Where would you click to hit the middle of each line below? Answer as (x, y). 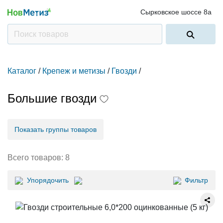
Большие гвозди (52, 98)
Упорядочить (48, 180)
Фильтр (196, 180)
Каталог (22, 71)
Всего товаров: (36, 158)
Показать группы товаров (56, 129)
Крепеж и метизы (74, 71)
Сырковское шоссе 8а (176, 12)
